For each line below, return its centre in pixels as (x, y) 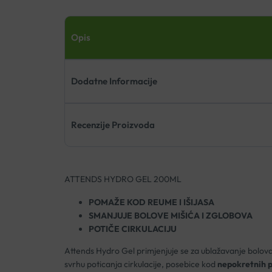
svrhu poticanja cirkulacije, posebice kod (141, 264)
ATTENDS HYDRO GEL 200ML (123, 179)
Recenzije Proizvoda (113, 125)
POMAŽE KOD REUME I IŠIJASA (151, 202)
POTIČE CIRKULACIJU (132, 229)
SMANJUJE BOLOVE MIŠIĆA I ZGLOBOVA (170, 216)
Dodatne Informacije (114, 81)
